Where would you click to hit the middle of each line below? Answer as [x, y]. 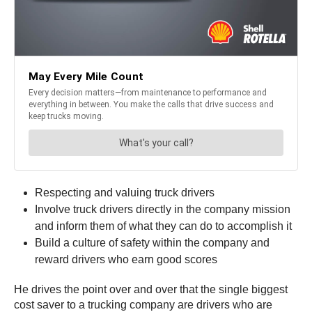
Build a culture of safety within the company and [152, 242]
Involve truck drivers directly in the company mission [163, 209]
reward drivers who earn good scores [126, 259]
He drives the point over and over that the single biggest [151, 289]
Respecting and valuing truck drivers [125, 192]
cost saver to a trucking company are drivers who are [143, 304]
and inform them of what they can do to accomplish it [163, 226]
